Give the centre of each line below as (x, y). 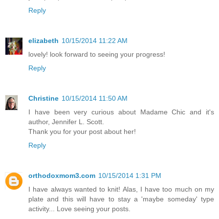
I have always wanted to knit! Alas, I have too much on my (121, 189)
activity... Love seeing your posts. (79, 208)
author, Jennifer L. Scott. (66, 121)
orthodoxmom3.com (62, 175)
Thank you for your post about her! (82, 131)
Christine (44, 98)
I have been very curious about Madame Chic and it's (121, 112)
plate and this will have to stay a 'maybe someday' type (121, 199)
